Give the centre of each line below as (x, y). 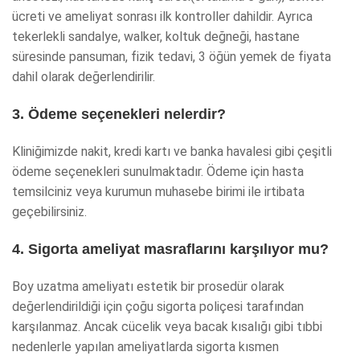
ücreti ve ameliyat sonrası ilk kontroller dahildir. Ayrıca (162, 16)
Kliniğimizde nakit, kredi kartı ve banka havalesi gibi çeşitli (172, 151)
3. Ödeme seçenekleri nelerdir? (119, 114)
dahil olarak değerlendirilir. (84, 76)
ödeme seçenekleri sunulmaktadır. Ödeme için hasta (158, 171)
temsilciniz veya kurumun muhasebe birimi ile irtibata (158, 191)
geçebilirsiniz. (49, 211)
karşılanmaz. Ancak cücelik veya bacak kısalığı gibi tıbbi (167, 326)
